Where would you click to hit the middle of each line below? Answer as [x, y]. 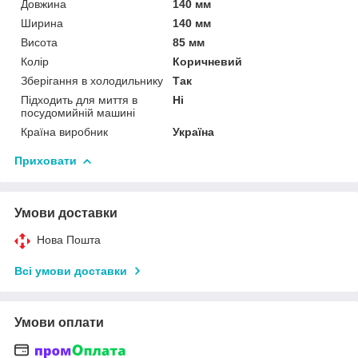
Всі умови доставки [71, 270]
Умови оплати [59, 322]
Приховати [46, 160]
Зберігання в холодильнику [92, 80]
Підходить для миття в [79, 99]
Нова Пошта [69, 239]
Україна [194, 131]
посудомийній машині [78, 112]
